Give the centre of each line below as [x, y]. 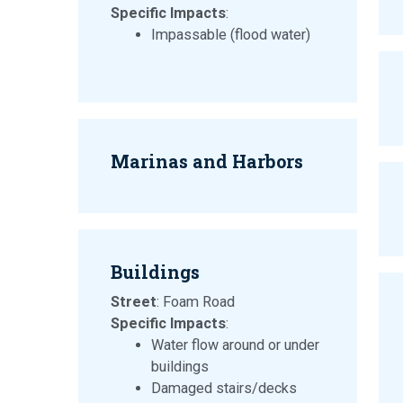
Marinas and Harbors [207, 161]
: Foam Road [196, 302]
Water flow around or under [235, 345]
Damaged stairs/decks [224, 389]
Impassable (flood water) [231, 35]
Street [134, 302]
